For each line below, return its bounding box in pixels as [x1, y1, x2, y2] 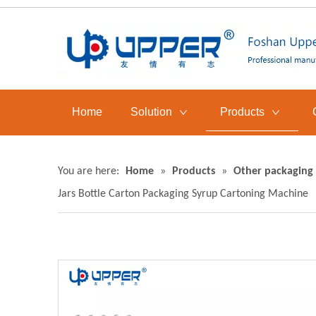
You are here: [58, 166, 119, 177]
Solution [130, 106, 172, 118]
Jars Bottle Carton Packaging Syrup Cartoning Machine [58, 188, 308, 200]
